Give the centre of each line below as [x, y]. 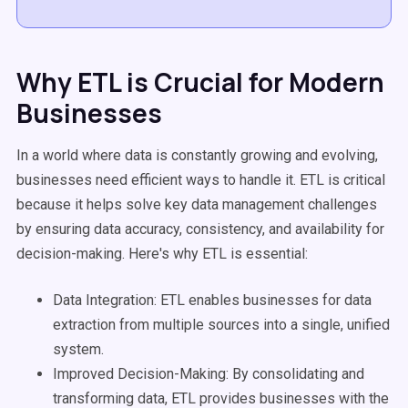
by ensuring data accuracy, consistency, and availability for [200, 229]
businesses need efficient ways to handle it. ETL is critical [201, 180]
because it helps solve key [104, 204]
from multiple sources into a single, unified [253, 325]
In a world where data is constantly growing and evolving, [197, 155]
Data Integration [103, 300]
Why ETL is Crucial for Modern [200, 82]
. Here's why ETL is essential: [215, 254]
